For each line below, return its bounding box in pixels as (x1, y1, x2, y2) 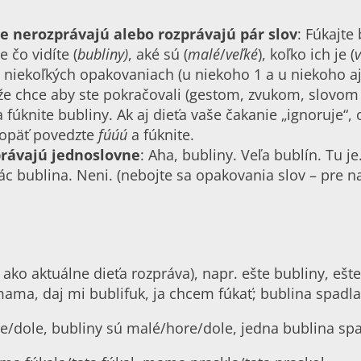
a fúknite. (127, 124, 194, 144)
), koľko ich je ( (258, 44, 355, 64)
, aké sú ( (128, 44, 188, 64)
